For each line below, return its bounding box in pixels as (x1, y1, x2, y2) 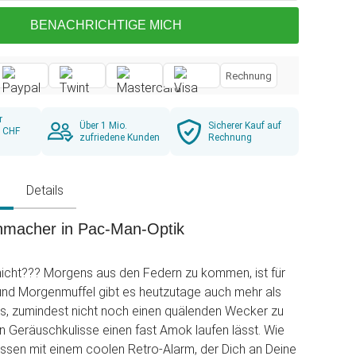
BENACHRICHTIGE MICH (29, 18, 182, 32)
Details (26, 183, 64, 198)
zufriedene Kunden (79, 131, 160, 143)
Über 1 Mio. (79, 119, 127, 131)
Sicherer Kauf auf (208, 119, 281, 131)
